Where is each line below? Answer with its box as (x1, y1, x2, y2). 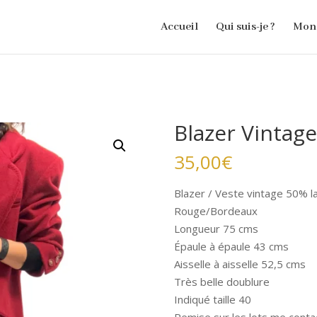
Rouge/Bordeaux (173, 204, 258, 218)
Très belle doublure (173, 275, 270, 289)
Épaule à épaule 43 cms (173, 239, 289, 253)
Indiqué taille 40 (173, 292, 251, 306)
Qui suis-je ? (215, 20, 275, 34)
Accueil (160, 20, 198, 34)
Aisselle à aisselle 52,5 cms (173, 257, 306, 271)
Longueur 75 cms (173, 221, 258, 236)
